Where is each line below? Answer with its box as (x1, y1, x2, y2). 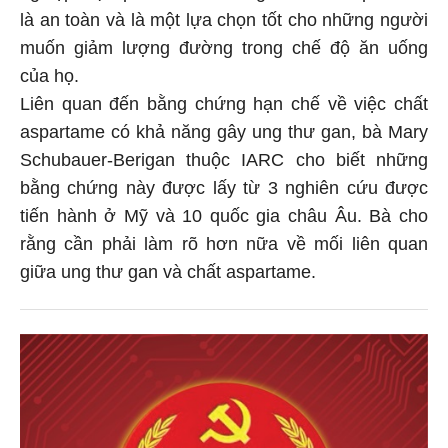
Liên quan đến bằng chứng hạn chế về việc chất (20, 96, 428, 117)
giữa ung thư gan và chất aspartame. (20, 264, 316, 285)
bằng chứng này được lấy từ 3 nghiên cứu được (20, 180, 428, 201)
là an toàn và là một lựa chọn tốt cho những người (20, 12, 428, 33)
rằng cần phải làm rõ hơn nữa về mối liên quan (20, 236, 428, 257)
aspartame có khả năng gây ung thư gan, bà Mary (20, 124, 428, 145)
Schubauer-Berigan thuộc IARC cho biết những (20, 152, 428, 173)
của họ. (20, 68, 79, 89)
